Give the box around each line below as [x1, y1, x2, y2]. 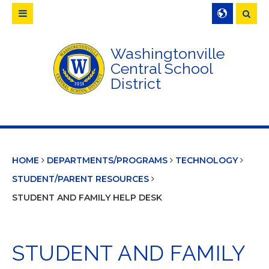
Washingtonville [110, 44, 225, 62]
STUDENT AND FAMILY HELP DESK [12, 192, 162, 203]
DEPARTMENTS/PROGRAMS [47, 155, 168, 166]
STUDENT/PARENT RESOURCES [12, 174, 149, 184]
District [110, 74, 161, 92]
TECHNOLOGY [175, 155, 238, 166]
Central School [110, 59, 213, 77]
